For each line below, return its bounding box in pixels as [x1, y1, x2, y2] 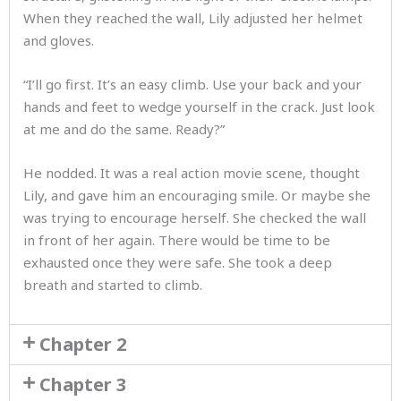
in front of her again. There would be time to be [23, 231, 330, 249]
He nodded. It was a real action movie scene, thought [23, 164, 360, 182]
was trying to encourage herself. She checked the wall [23, 209, 366, 226]
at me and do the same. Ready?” [23, 120, 225, 138]
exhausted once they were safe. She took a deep [23, 253, 332, 271]
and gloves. [23, 31, 94, 49]
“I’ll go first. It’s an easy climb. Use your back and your [23, 75, 362, 93]
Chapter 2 [39, 332, 126, 356]
